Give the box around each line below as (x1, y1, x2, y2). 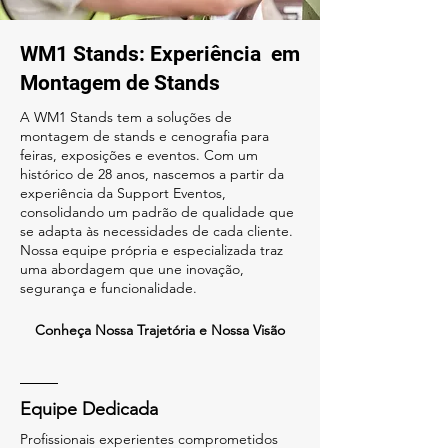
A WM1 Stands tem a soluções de (20, 108, 232, 126)
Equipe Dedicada (20, 398, 158, 420)
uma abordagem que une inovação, (20, 260, 244, 278)
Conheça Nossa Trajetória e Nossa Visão (35, 321, 285, 339)
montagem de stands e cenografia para (20, 127, 269, 145)
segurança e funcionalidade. (20, 279, 197, 297)
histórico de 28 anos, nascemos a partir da (20, 165, 284, 183)
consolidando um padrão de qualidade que (20, 203, 294, 221)
